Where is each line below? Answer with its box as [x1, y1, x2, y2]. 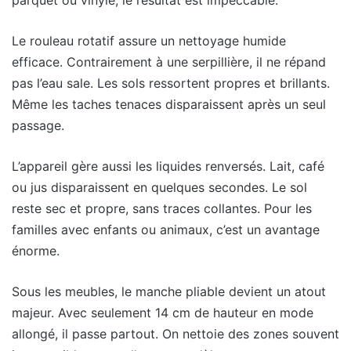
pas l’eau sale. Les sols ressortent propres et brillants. [12, 75, 330, 92]
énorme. [12, 243, 60, 259]
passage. [12, 118, 64, 134]
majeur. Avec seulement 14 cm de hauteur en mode [12, 305, 313, 321]
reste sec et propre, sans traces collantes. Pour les [12, 201, 312, 217]
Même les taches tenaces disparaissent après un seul [12, 96, 326, 113]
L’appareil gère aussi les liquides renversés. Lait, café [12, 158, 324, 175]
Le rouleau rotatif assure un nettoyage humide [12, 33, 286, 49]
